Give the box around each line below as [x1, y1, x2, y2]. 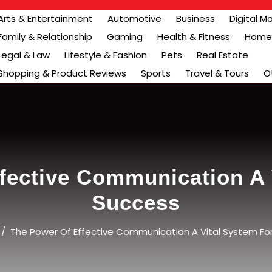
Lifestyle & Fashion [64, 49, 147, 61]
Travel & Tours [185, 67, 249, 80]
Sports [141, 67, 171, 80]
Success [92, 191, 180, 215]
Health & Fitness [157, 30, 230, 43]
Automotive [107, 12, 161, 25]
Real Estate [197, 49, 248, 61]
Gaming [107, 30, 143, 43]
